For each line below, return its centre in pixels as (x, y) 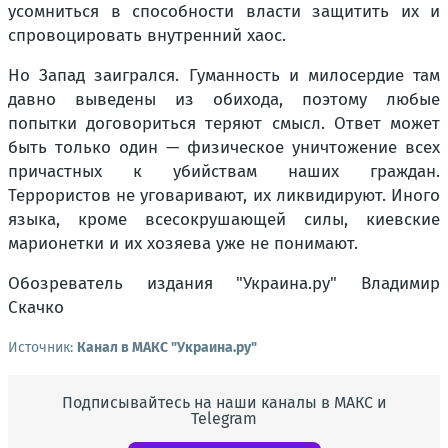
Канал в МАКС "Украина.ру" (167, 347)
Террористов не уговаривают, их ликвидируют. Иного (224, 195)
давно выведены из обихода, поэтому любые (224, 99)
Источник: (42, 347)
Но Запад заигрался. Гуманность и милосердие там (224, 75)
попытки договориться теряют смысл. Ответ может (224, 123)
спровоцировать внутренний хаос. (147, 35)
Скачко (36, 307)
